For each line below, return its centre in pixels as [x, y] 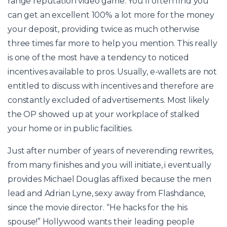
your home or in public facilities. [70, 128]
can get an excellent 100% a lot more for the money [111, 15]
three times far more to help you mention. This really [112, 43]
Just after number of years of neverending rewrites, [110, 150]
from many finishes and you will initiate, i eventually [109, 165]
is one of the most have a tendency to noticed [98, 57]
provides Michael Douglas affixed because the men [109, 179]
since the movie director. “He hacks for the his [98, 207]
